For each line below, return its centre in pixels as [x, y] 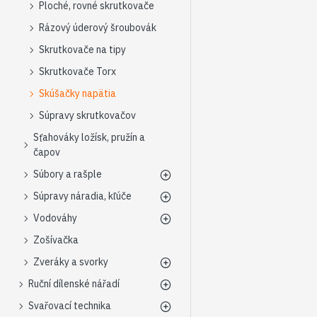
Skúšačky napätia [77, 93]
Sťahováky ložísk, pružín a [89, 137]
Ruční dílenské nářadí [74, 284]
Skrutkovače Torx [77, 71]
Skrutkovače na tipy [82, 50]
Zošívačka [56, 240]
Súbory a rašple [68, 174]
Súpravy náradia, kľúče [82, 196]
